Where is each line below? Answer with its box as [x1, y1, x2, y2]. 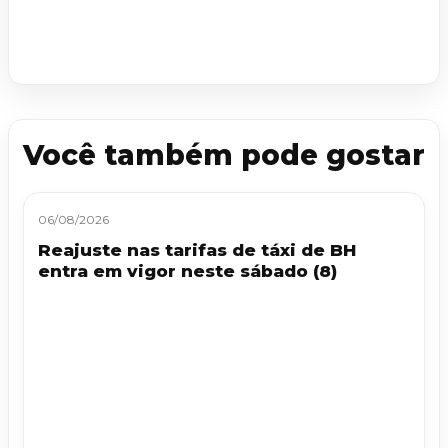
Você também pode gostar [23, 138, 425, 173]
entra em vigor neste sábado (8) [38, 261, 337, 282]
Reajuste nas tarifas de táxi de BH [38, 240, 356, 261]
